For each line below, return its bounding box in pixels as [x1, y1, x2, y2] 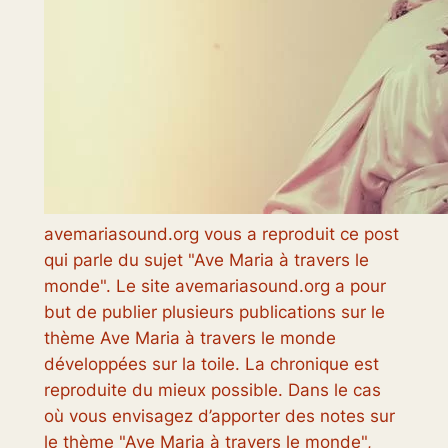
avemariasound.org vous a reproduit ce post [43, 224, 399, 245]
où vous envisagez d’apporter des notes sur [43, 406, 395, 427]
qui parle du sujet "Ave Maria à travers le [43, 250, 369, 271]
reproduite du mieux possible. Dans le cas [43, 380, 381, 401]
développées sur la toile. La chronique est [43, 354, 379, 375]
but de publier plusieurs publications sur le [43, 302, 385, 323]
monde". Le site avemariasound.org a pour [43, 276, 386, 297]
